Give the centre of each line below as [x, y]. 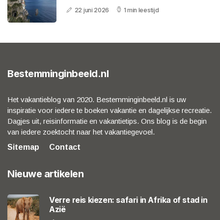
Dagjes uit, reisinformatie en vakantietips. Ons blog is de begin [107, 121]
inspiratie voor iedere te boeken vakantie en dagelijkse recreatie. [110, 110]
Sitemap [23, 147]
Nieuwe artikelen [45, 174]
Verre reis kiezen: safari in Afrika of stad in [128, 200]
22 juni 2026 [92, 10]
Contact [65, 147]
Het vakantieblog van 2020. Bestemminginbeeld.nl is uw [97, 100]
